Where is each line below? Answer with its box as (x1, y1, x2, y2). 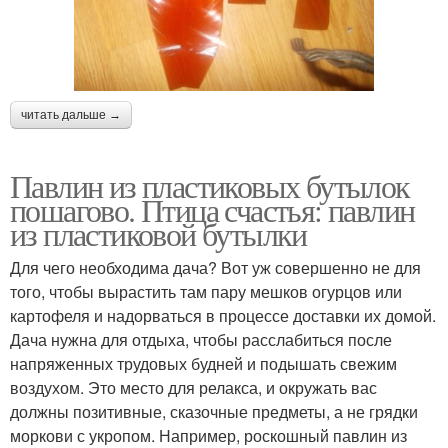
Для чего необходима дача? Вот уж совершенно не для (10, 256, 421, 279)
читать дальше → (21, 108, 121, 122)
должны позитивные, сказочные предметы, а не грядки (10, 400, 418, 423)
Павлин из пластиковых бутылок (10, 164, 410, 207)
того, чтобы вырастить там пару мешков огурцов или (10, 280, 402, 303)
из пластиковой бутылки (10, 212, 307, 255)
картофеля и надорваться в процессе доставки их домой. (10, 304, 436, 327)
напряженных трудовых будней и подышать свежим (10, 352, 397, 375)
